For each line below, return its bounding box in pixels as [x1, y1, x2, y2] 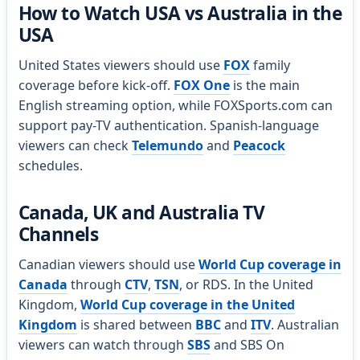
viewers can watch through [18, 335, 187, 354]
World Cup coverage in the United [80, 295, 295, 313]
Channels [18, 221, 99, 247]
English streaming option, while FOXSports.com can [18, 96, 333, 114]
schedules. [18, 156, 83, 174]
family [249, 55, 290, 74]
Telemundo [131, 136, 203, 154]
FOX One [173, 76, 230, 94]
